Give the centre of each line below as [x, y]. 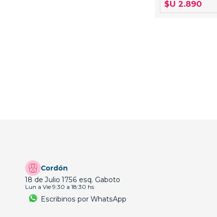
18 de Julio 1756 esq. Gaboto [73, 180]
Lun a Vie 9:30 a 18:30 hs [60, 187]
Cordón [54, 168]
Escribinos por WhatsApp [84, 199]
